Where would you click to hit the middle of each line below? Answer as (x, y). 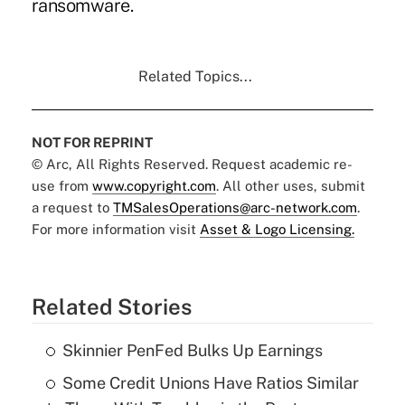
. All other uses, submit (290, 186)
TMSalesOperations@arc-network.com (235, 208)
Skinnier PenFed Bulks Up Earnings (192, 351)
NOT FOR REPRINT (92, 143)
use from (61, 186)
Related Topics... (195, 77)
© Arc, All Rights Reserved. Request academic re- (192, 165)
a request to (72, 208)
